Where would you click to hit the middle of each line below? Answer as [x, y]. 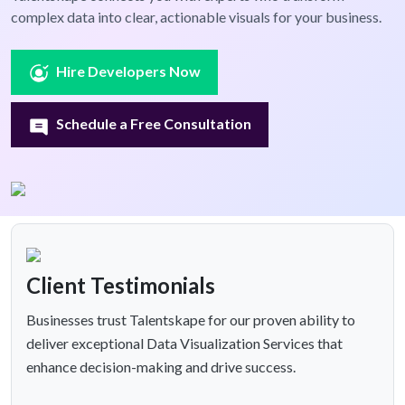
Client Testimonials [121, 286]
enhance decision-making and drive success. [161, 367]
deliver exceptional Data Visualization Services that [184, 344]
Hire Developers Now [129, 71]
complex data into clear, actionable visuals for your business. [196, 17]
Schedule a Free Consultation [154, 124]
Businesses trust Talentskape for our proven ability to [191, 320]
